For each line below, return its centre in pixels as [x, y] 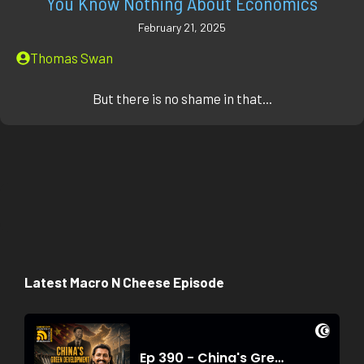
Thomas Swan [71, 57]
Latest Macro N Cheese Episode [124, 282]
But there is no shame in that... [182, 99]
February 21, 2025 [182, 27]
